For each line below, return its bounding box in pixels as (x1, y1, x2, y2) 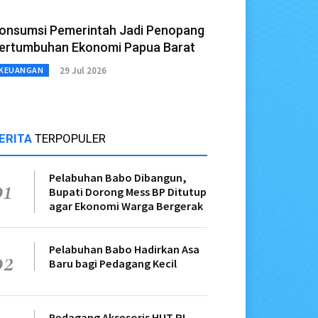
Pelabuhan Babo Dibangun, (49, 170, 187, 185)
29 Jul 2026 (60, 64, 106, 77)
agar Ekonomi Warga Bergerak (49, 199, 203, 214)
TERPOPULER (35, 131, 106, 146)
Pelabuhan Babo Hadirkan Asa (49, 242, 199, 257)
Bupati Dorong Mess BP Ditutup (49, 185, 207, 199)
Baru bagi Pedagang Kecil (49, 256, 177, 271)
